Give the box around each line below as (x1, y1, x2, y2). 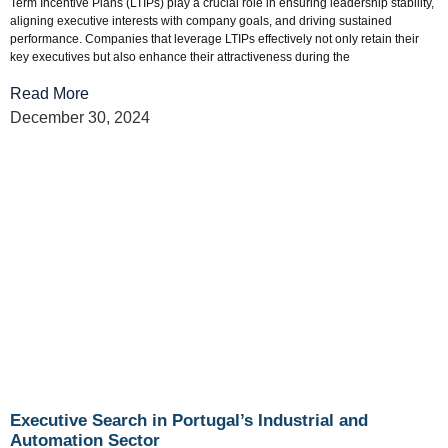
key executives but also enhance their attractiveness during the (10, 50, 350, 65)
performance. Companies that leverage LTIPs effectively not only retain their (10, 32, 419, 47)
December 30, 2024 (10, 108, 150, 126)
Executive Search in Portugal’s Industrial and (10, 410, 368, 430)
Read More (10, 84, 89, 102)
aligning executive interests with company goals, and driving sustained (10, 14, 392, 29)
